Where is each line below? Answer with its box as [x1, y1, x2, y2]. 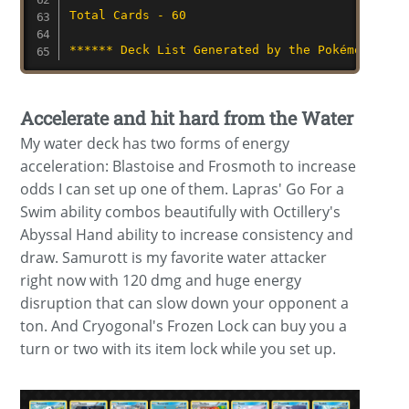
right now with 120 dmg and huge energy [20, 270, 302, 291]
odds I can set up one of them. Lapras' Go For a [20, 179, 345, 200]
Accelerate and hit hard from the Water [20, 106, 354, 131]
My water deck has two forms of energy [20, 133, 290, 154]
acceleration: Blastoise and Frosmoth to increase [20, 156, 357, 177]
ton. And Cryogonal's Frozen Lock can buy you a [20, 316, 348, 337]
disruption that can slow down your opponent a [20, 293, 350, 314]
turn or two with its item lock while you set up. [20, 339, 337, 360]
